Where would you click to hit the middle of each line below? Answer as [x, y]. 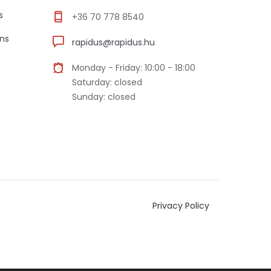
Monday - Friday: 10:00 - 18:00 [133, 67]
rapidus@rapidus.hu [113, 42]
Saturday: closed [107, 82]
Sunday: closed [103, 96]
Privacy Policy [181, 205]
